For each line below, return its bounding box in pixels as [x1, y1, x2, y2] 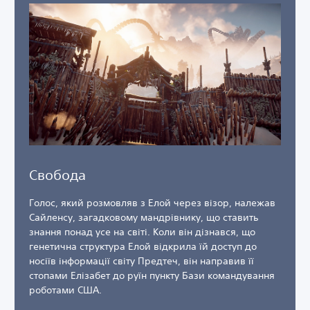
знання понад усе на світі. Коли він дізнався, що [29, 225, 255, 238]
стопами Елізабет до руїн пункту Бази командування [29, 268, 275, 282]
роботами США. [29, 283, 102, 296]
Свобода [29, 166, 86, 183]
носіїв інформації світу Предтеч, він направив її [29, 254, 254, 267]
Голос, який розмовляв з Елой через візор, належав [29, 196, 275, 209]
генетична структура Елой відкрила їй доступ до [29, 239, 257, 253]
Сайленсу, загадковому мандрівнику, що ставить [29, 210, 258, 224]
